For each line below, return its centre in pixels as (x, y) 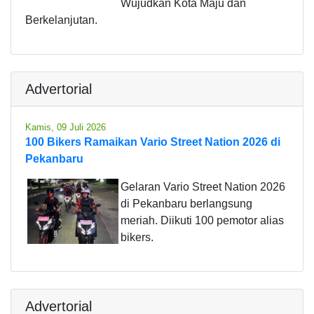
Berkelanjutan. (61, 20)
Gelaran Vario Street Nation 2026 (203, 186)
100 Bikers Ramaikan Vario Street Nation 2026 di (153, 142)
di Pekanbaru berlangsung (186, 203)
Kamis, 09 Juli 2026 (66, 127)
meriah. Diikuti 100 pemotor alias (202, 220)
